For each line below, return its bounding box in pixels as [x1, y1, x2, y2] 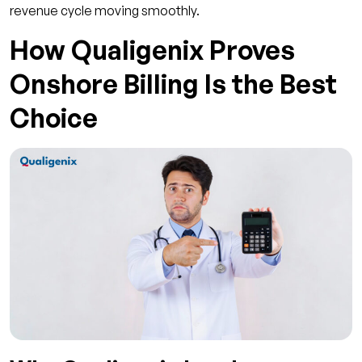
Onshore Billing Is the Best [10, 67, 337, 100]
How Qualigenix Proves [10, 33, 295, 66]
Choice [10, 101, 98, 134]
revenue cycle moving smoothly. [10, 2, 200, 19]
